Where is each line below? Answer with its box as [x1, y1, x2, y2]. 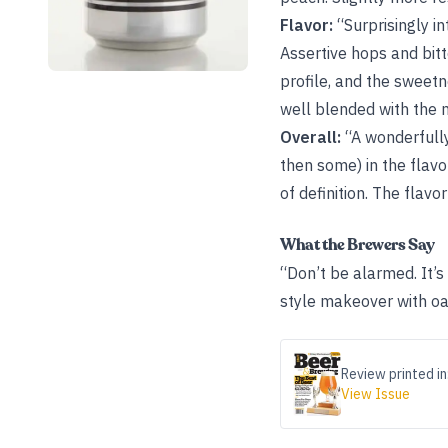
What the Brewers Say [280, 234, 435, 256]
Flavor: [280, 15, 333, 35]
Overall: [280, 127, 341, 147]
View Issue [341, 385, 410, 403]
